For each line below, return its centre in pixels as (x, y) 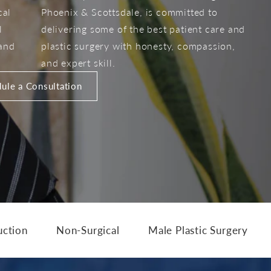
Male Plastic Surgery (198, 230)
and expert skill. (78, 63)
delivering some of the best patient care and (143, 29)
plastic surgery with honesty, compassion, (138, 46)
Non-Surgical (88, 230)
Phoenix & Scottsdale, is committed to (129, 12)
